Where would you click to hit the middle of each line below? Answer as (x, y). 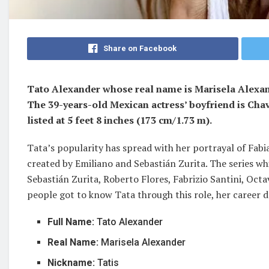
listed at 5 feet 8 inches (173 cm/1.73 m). (119, 120)
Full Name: (72, 222)
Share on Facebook (140, 49)
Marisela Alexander (144, 243)
